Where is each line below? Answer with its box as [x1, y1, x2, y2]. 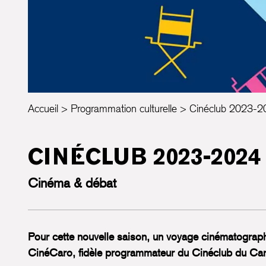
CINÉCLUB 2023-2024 [28, 144, 261, 170]
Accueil [28, 102, 58, 115]
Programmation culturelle [71, 102, 177, 115]
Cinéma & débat [28, 175, 116, 191]
